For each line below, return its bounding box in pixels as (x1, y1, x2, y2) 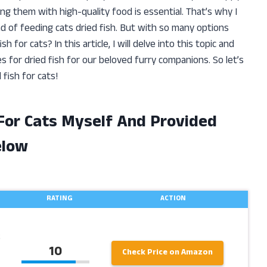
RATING (46, 193, 72, 206)
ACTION (160, 193, 187, 206)
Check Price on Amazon (122, 246, 213, 260)
